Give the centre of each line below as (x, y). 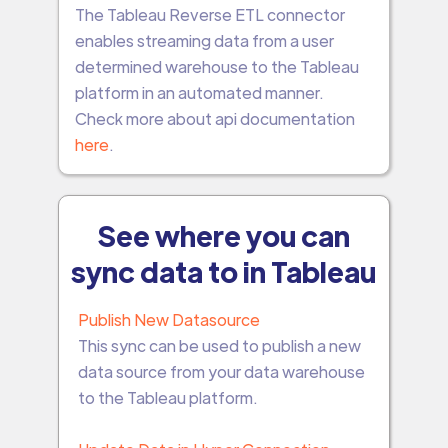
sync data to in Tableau (224, 271)
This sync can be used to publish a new (219, 345)
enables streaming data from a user (204, 40)
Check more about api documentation (214, 118)
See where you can (223, 235)
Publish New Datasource (168, 319)
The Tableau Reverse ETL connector (209, 14)
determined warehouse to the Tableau (216, 66)
